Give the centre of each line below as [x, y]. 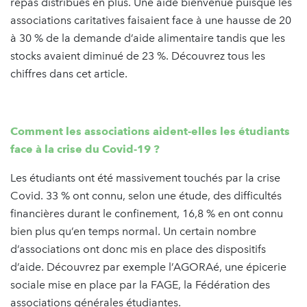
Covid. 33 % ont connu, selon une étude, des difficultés [146, 195]
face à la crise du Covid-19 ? [85, 149]
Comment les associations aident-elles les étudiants [150, 131]
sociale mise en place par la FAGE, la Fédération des [140, 284]
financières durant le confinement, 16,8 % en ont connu [147, 213]
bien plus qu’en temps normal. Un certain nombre [133, 231]
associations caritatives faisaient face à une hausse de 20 [151, 20]
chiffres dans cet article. [69, 73]
